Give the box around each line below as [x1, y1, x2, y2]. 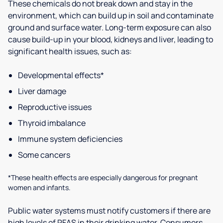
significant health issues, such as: [8, 46, 132, 57]
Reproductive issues [18, 102, 92, 112]
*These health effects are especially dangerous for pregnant [8, 173, 198, 182]
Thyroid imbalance [18, 117, 86, 128]
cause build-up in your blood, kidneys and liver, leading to [8, 34, 213, 45]
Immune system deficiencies [18, 133, 122, 144]
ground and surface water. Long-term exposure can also [8, 22, 211, 33]
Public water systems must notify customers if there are [8, 205, 211, 216]
